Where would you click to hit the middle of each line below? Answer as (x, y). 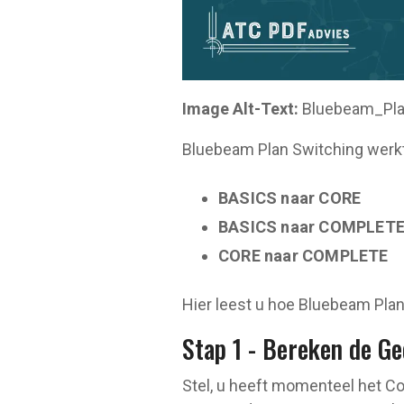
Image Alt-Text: (242, 108)
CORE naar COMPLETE (303, 255)
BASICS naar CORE (290, 197)
